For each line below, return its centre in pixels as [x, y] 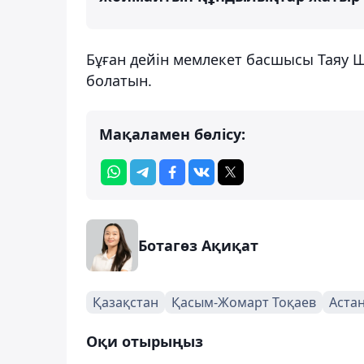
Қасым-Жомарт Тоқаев [244, 302]
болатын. [119, 80]
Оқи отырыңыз [145, 341]
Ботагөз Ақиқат [198, 245]
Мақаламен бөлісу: [172, 134]
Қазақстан [126, 302]
